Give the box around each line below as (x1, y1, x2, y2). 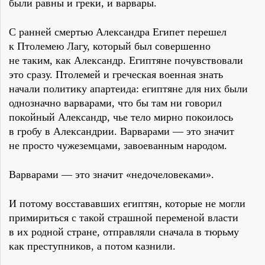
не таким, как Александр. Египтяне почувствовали (9, 54, 243, 67)
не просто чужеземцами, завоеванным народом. (9, 140, 227, 152)
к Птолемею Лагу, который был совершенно (9, 40, 211, 53)
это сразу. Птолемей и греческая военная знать (9, 69, 223, 81)
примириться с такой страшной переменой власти (9, 212, 238, 224)
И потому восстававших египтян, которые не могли (9, 198, 245, 210)
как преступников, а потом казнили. (9, 240, 176, 253)
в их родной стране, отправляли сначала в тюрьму (9, 226, 239, 238)
